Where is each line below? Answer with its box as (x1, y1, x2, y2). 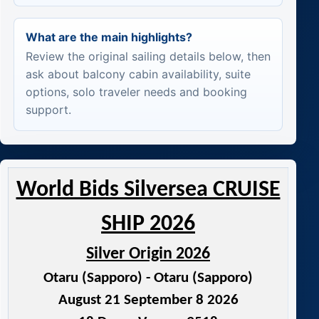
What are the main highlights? (25, 29, 192, 44)
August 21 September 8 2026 (58, 293, 239, 308)
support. (25, 103, 71, 117)
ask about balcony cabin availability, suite (25, 67, 251, 82)
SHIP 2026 (101, 213, 195, 236)
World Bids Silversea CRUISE (16, 179, 281, 202)
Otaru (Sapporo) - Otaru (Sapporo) (43, 271, 253, 286)
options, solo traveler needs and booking (25, 85, 247, 100)
